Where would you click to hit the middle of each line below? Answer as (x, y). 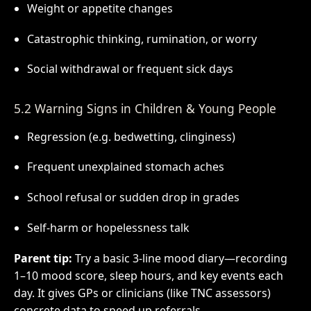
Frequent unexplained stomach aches (125, 167)
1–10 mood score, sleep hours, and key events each (148, 276)
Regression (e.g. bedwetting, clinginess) (131, 136)
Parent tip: (43, 259)
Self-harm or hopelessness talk (108, 228)
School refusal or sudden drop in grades (133, 197)
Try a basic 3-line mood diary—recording (179, 259)
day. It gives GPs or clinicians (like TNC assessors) (142, 293)
